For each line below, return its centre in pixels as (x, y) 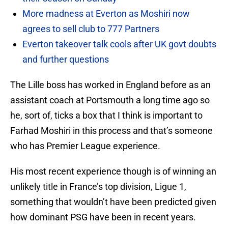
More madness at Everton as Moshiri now (106, 14)
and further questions (66, 60)
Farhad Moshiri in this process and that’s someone (111, 131)
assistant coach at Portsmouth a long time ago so (110, 100)
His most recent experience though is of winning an (113, 172)
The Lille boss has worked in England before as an (110, 85)
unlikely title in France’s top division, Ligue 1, (98, 187)
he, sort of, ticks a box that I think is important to (106, 116)
